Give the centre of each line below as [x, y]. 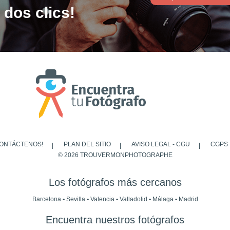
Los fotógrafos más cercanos [115, 182]
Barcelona [47, 199]
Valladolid [134, 199]
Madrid [188, 199]
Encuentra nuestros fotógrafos [115, 220]
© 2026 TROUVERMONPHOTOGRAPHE [115, 155]
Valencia [103, 199]
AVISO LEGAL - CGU [160, 144]
